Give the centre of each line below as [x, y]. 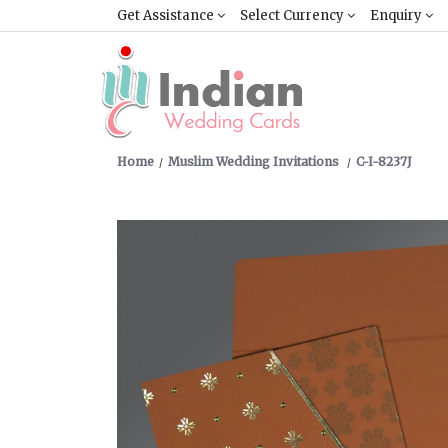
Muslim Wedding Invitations [255, 161]
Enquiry [397, 15]
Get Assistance [167, 15]
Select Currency [293, 15]
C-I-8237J [384, 161]
